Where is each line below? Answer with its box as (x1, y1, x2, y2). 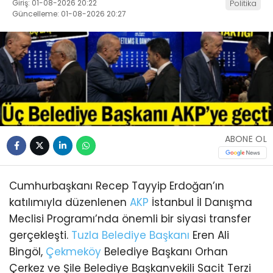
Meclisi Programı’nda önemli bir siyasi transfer (9, 211, 251, 227)
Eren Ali (190, 228, 229, 243)
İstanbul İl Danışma (149, 195, 252, 210)
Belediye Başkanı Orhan (101, 244, 228, 260)
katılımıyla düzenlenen (9, 195, 130, 210)
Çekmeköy (46, 244, 101, 260)
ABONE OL (224, 133, 267, 146)
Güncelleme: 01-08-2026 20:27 (12, 9, 126, 19)
